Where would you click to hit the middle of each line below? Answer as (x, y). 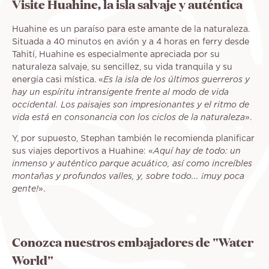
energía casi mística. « (58, 80)
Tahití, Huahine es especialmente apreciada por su (116, 54)
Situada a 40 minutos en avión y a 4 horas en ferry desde (131, 42)
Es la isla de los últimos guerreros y (177, 80)
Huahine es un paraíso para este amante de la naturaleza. (131, 29)
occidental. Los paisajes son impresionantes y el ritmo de (131, 105)
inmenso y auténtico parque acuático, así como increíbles (132, 164)
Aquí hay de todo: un (197, 151)
